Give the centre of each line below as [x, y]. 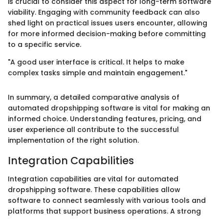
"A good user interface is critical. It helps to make [96, 62]
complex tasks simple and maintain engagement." [98, 73]
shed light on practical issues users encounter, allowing [108, 23]
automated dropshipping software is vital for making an [109, 108]
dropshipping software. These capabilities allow [94, 190]
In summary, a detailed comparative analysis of [94, 97]
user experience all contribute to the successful [93, 129]
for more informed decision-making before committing [107, 33]
